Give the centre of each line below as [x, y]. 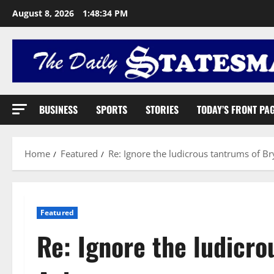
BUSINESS [58, 109]
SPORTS [112, 109]
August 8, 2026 [44, 13]
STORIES [162, 109]
